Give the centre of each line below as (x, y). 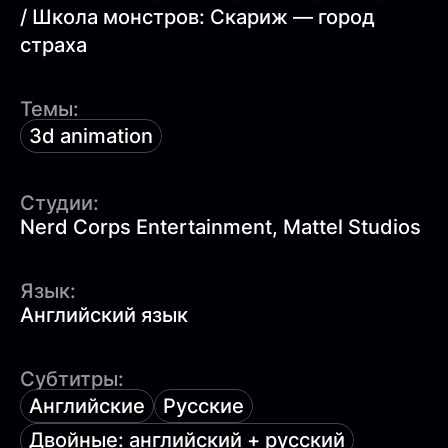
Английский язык (104, 314)
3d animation (91, 135)
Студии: (59, 202)
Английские (87, 405)
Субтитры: (72, 378)
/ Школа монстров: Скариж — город (197, 16)
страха (53, 44)
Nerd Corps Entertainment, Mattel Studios (220, 226)
